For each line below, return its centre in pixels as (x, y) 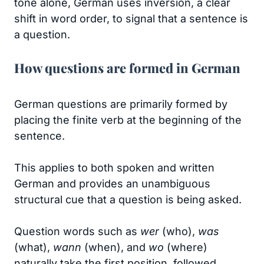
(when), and (115, 247)
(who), (179, 231)
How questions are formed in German (127, 68)
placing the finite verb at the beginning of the (128, 120)
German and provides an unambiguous (112, 184)
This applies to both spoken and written (114, 168)
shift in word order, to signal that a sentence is (131, 19)
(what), (34, 247)
